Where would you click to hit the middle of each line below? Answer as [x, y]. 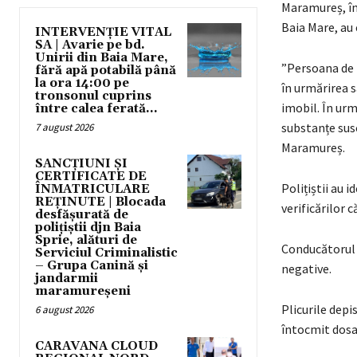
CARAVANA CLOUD [96, 347]
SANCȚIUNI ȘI [81, 164]
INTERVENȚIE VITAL [103, 33]
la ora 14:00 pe [82, 84]
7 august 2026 [64, 127]
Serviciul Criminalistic [106, 253]
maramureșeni [83, 292]
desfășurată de [82, 215]
